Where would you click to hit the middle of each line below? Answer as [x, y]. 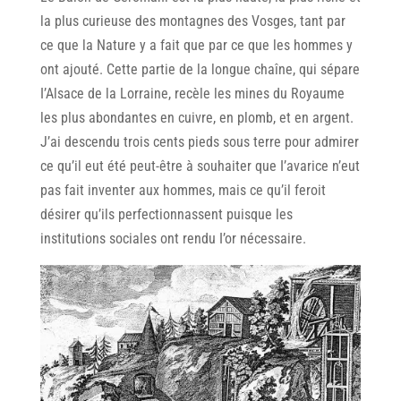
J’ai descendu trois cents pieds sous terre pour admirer [199, 142]
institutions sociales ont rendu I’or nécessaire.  [175, 239]
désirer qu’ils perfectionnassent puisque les [166, 215]
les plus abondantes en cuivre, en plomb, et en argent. [196, 118]
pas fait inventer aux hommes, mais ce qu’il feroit [183, 191]
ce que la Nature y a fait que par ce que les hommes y [196, 46]
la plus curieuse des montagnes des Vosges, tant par [192, 21]
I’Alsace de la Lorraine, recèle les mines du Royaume [192, 94]
